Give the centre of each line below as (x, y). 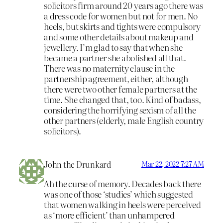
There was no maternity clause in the (109, 68)
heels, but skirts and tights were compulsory (122, 26)
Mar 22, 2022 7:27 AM (172, 164)
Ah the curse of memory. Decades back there (122, 183)
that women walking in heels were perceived (122, 204)
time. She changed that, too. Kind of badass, (122, 100)
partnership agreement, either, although (116, 79)
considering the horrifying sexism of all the (120, 110)
